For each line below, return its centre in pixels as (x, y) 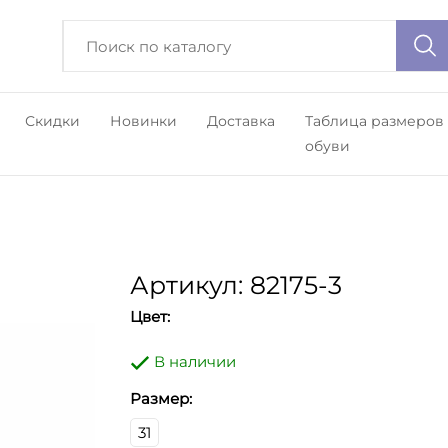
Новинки (143, 121)
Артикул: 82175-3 (235, 285)
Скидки (52, 121)
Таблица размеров (374, 121)
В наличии (192, 361)
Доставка (240, 121)
